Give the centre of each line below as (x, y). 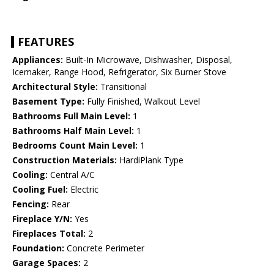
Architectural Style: (55, 87)
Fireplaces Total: (49, 234)
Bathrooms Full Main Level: (71, 116)
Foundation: (38, 248)
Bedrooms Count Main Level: (75, 146)
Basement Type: (48, 102)
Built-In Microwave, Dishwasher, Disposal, (148, 60)
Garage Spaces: (46, 263)
